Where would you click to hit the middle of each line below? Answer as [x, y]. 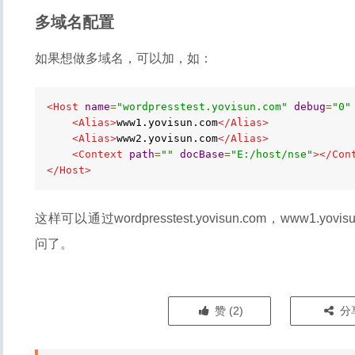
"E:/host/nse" [272, 154]
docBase [202, 154]
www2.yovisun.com [167, 138]
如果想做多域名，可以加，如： [124, 58]
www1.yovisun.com [167, 122]
